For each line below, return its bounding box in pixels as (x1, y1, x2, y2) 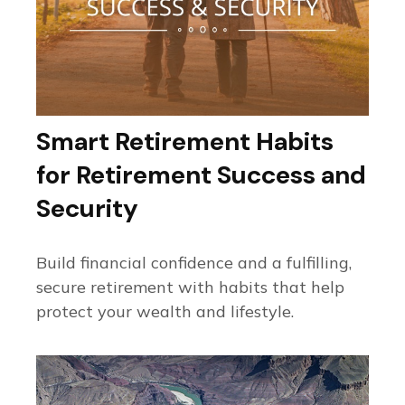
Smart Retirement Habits (36, 124, 334, 158)
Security (36, 191, 138, 225)
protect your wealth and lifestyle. (36, 300, 294, 322)
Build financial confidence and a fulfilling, (36, 251, 352, 273)
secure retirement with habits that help (36, 276, 344, 297)
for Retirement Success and (36, 157, 366, 192)
